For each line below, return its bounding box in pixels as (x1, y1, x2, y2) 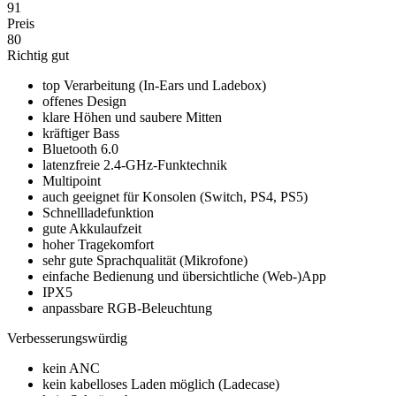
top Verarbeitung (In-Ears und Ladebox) (42, 77, 266, 93)
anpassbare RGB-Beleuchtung (42, 300, 212, 316)
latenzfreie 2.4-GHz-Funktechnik (42, 156, 227, 172)
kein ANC (42, 360, 100, 376)
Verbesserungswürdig (7, 330, 127, 346)
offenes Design (42, 93, 126, 109)
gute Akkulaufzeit (42, 220, 141, 236)
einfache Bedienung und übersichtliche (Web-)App (42, 268, 326, 284)
